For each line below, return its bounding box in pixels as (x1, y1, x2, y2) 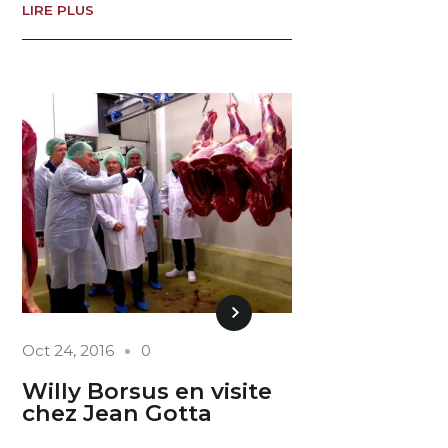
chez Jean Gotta (22, 399, 213, 428)
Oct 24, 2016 (22, 340, 115, 360)
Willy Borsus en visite (22, 377, 273, 406)
